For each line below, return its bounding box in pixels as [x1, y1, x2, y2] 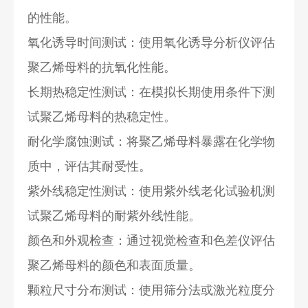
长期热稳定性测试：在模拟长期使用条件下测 [27, 85, 276, 99]
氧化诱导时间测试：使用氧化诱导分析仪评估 [27, 35, 276, 49]
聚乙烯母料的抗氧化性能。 [27, 60, 177, 74]
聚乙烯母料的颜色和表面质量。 [27, 258, 201, 272]
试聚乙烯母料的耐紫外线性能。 [27, 208, 201, 223]
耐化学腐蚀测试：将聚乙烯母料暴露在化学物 [27, 134, 276, 148]
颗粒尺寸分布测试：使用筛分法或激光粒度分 [27, 283, 276, 297]
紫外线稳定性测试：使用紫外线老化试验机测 [27, 184, 276, 198]
